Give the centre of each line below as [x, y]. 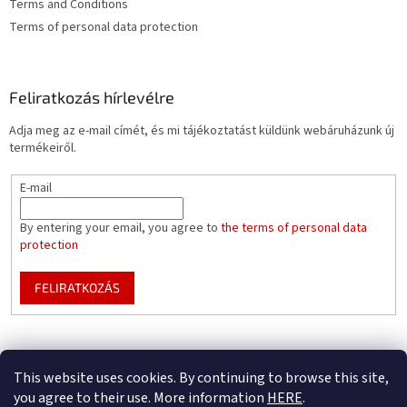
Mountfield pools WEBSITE [123, 358]
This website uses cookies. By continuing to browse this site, [201, 378]
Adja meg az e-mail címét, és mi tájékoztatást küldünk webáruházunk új [202, 131]
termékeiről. [43, 149]
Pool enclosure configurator [279, 358]
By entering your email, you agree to [120, 228]
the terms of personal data [293, 228]
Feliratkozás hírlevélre [92, 98]
